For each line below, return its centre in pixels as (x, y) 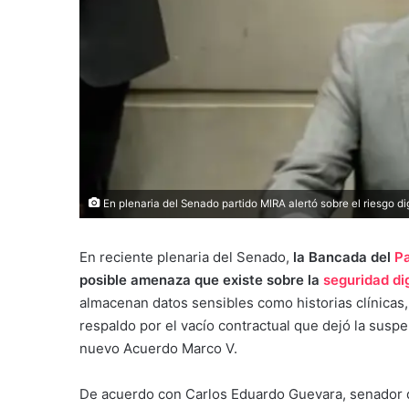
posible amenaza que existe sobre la (201, 279)
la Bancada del (342, 257)
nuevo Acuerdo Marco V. (158, 348)
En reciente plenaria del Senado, (184, 257)
